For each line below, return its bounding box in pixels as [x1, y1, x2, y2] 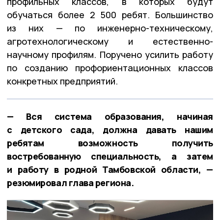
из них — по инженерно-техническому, [7, 22, 213, 34]
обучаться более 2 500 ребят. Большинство [7, 9, 213, 21]
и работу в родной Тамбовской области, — [7, 164, 213, 176]
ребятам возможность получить [7, 137, 213, 149]
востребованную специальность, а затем [7, 150, 213, 163]
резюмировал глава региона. [7, 177, 134, 189]
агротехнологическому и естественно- [7, 35, 213, 48]
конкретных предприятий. [7, 75, 118, 87]
